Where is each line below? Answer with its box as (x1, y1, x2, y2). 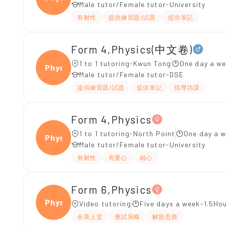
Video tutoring (79, 199, 131, 208)
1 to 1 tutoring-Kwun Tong (79, 59, 171, 68)
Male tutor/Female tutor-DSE (79, 70, 184, 79)
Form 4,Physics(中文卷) (71, 42, 193, 55)
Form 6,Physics (71, 183, 152, 196)
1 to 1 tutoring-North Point (79, 129, 176, 138)
